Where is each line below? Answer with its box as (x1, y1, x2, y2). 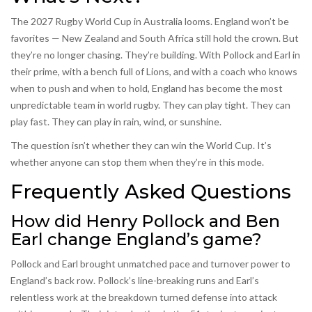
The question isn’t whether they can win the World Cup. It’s (10, 139, 272, 152)
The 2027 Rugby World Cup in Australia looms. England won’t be (10, 15, 289, 28)
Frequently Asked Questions (10, 180, 291, 204)
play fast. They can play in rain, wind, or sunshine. (10, 116, 221, 128)
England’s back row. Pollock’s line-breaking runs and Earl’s (10, 274, 259, 287)
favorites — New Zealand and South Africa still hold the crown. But (10, 32, 299, 45)
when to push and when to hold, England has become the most (10, 82, 283, 95)
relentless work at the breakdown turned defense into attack (10, 291, 277, 304)
